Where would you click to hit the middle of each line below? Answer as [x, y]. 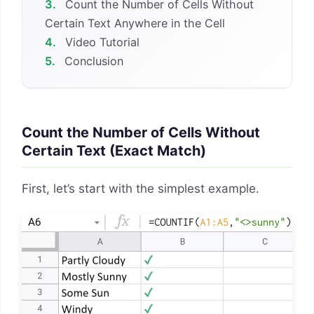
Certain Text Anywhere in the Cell [135, 23]
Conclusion [93, 61]
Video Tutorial [101, 42]
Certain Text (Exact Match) [114, 151]
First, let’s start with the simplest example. [141, 189]
